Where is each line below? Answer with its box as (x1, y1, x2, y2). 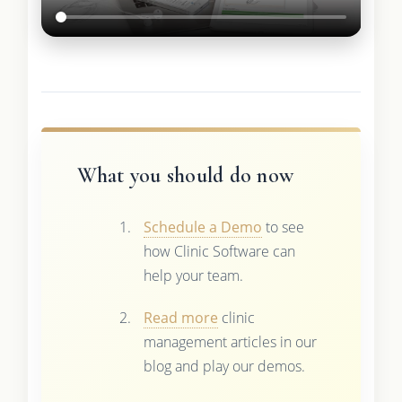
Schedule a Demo (143, 216, 262, 237)
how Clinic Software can (143, 240, 295, 261)
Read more (143, 307, 218, 328)
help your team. (143, 265, 243, 285)
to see (261, 216, 304, 237)
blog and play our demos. (143, 355, 305, 376)
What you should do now (76, 162, 293, 188)
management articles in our (143, 331, 317, 352)
